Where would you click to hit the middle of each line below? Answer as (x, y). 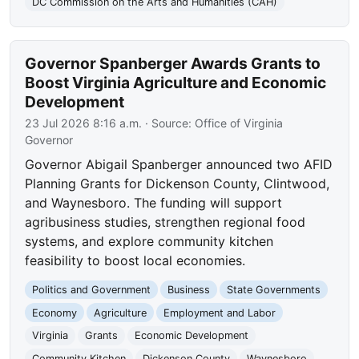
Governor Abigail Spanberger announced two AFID (179, 164)
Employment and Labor (219, 313)
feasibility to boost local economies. (135, 260)
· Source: (169, 123)
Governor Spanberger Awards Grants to (173, 63)
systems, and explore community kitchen (149, 241)
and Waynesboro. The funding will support (154, 202)
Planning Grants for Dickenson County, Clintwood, (177, 183)
